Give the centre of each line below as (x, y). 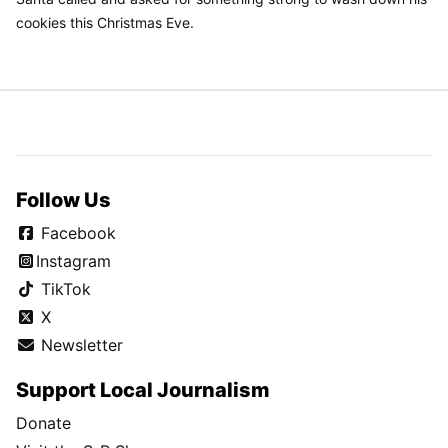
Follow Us (63, 199)
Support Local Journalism (143, 390)
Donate (43, 423)
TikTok (63, 288)
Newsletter (79, 344)
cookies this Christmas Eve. (105, 22)
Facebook (76, 232)
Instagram (73, 260)
